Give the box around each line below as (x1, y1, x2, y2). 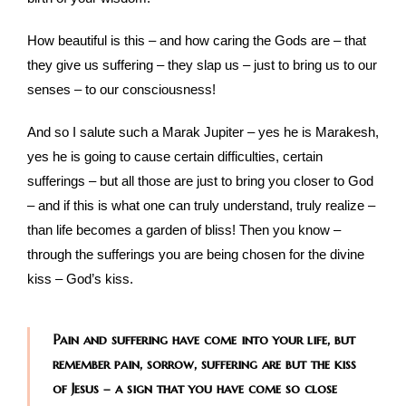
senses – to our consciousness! (27, 82, 216, 98)
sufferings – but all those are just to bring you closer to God (27, 173, 373, 189)
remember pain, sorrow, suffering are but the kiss (53, 355, 356, 373)
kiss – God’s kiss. (27, 271, 133, 287)
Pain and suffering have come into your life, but (53, 331, 355, 349)
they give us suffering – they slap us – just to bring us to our (27, 57, 377, 73)
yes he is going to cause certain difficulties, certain (27, 149, 323, 165)
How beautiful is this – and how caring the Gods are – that (27, 33, 366, 49)
